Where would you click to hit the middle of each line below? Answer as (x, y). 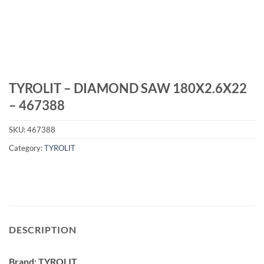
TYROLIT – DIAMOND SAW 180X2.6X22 (128, 88)
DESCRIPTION (43, 229)
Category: (27, 148)
